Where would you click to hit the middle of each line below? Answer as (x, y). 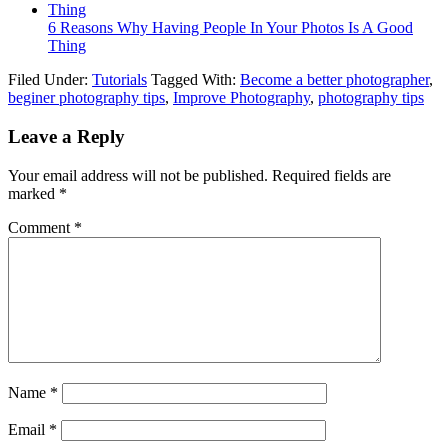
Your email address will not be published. (138, 175)
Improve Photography (241, 98)
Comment (41, 227)
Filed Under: (50, 80)
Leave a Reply (66, 137)
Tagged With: (195, 80)
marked (33, 193)
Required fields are (331, 175)
